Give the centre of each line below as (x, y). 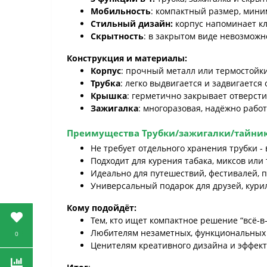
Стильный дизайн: (132, 24)
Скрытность (117, 36)
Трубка (105, 83)
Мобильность (121, 11)
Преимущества (103, 133)
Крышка (109, 96)
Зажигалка (114, 108)
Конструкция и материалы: (127, 58)
